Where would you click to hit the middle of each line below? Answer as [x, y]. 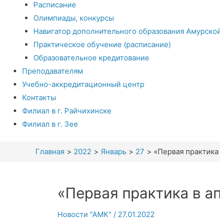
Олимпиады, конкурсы [73, 18]
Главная [50, 152]
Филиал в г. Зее [50, 124]
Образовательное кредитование [91, 57]
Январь [113, 152]
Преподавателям [53, 71]
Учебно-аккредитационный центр [83, 84]
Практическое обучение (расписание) [102, 44]
